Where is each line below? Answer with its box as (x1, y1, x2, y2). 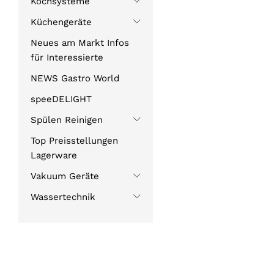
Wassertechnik (31, 191, 95, 203)
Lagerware (31, 150, 77, 161)
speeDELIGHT (31, 94, 92, 105)
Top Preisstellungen (31, 135, 118, 147)
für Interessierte (31, 52, 103, 64)
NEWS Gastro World (31, 73, 119, 84)
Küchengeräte (31, 17, 92, 28)
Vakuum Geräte (31, 171, 99, 182)
